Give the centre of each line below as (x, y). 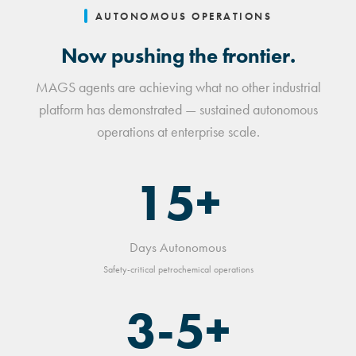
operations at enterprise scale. (178, 132)
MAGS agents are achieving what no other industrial (178, 88)
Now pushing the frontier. (178, 56)
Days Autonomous (178, 248)
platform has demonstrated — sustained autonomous (178, 110)
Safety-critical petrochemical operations (178, 270)
